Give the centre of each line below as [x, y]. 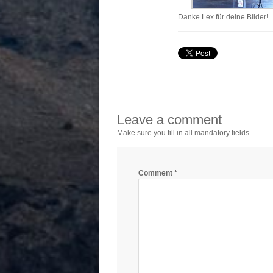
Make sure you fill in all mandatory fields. [184, 133]
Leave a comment [169, 120]
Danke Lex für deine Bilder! [223, 17]
